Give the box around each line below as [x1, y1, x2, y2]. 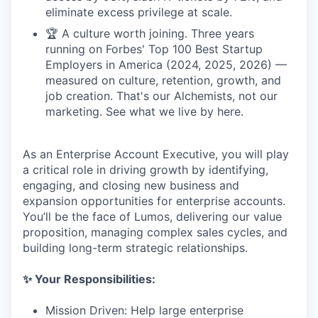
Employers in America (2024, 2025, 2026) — [45, 57, 287, 72]
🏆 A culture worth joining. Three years [45, 26, 254, 40]
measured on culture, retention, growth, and [45, 73, 281, 87]
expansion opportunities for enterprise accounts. [23, 194, 285, 208]
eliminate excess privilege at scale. [45, 5, 232, 19]
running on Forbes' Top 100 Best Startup [45, 42, 263, 56]
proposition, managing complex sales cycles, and [23, 225, 287, 239]
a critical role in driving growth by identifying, [23, 163, 268, 177]
